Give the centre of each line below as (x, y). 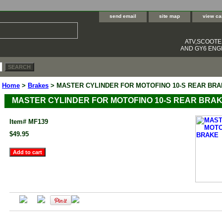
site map (169, 16)
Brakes (38, 86)
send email (123, 16)
